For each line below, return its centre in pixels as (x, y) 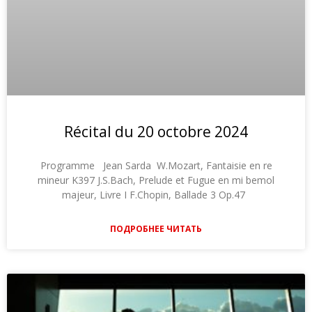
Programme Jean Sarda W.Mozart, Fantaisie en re (156, 165)
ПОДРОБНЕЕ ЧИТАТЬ (156, 228)
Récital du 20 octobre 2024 (156, 131)
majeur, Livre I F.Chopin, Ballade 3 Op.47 (156, 194)
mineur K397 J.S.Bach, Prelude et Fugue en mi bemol (156, 180)
